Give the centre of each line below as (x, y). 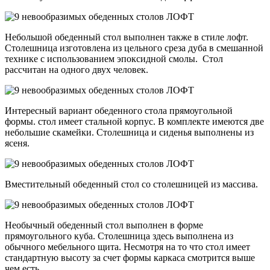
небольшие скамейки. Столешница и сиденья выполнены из (129, 132)
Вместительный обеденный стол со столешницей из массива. (133, 184)
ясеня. (17, 143)
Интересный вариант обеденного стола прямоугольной (119, 110)
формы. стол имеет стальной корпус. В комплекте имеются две (134, 121)
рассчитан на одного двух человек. (77, 69)
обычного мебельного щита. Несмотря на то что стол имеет (127, 246)
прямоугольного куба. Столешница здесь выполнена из (119, 236)
